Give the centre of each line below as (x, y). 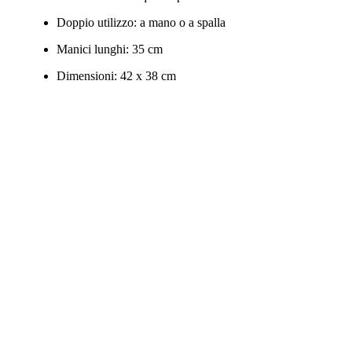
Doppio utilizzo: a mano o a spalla (141, 23)
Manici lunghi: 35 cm (110, 49)
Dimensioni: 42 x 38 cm (116, 76)
